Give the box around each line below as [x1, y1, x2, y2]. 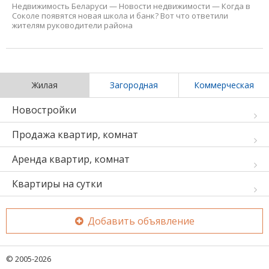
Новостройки [12, 103, 76, 116]
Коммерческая [194, 79, 254, 91]
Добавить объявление [85, 214, 195, 228]
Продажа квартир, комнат [12, 127, 138, 141]
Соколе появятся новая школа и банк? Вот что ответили [12, 10, 228, 21]
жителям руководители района [12, 19, 133, 31]
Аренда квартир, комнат [12, 152, 130, 166]
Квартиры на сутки [12, 177, 102, 190]
